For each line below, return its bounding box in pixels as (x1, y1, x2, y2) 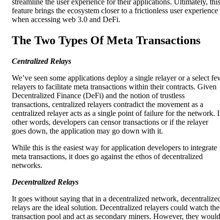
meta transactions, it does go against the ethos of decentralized (12, 152, 203, 161)
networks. (12, 161, 42, 170)
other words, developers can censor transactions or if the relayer (12, 118, 208, 127)
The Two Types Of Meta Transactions (12, 34, 200, 47)
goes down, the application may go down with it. (12, 127, 163, 136)
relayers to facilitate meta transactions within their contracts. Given (12, 82, 217, 91)
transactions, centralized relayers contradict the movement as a (12, 100, 203, 109)
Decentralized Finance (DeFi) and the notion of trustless (12, 91, 185, 100)
